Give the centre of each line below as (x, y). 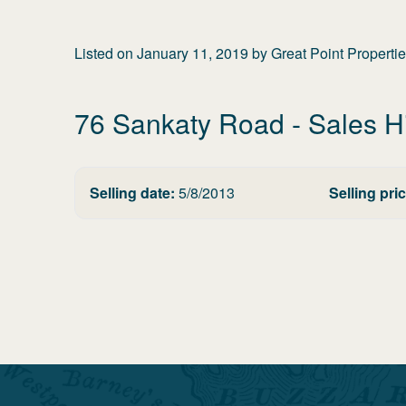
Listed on (106, 53)
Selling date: (132, 193)
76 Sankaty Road (179, 123)
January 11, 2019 (193, 53)
